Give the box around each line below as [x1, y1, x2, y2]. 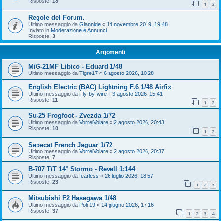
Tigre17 [79, 70, 98, 76]
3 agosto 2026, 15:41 [112, 90, 163, 97]
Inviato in [28, 27, 51, 33]
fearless [79, 172, 99, 179]
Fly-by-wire [79, 90, 107, 97]
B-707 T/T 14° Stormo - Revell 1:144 [28, 165, 135, 173]
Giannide [79, 21, 101, 27]
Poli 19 [79, 201, 95, 208]
